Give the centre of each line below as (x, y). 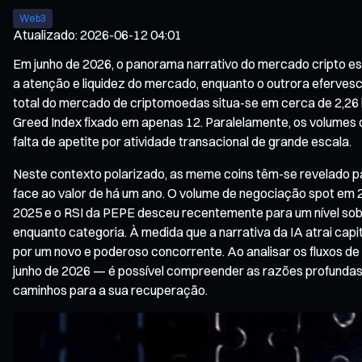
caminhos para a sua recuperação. (110, 290)
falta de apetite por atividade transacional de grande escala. (182, 141)
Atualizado (44, 34)
